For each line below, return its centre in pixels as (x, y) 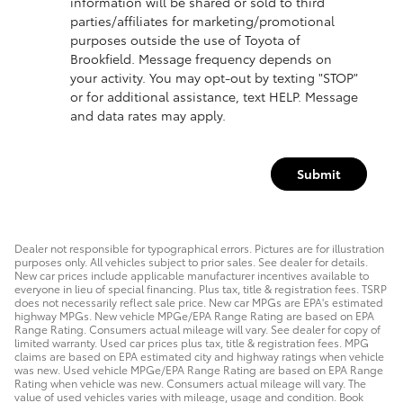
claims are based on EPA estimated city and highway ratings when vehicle (199, 356)
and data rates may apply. (148, 115)
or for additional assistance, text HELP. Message (214, 96)
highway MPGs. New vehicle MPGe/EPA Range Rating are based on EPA (194, 316)
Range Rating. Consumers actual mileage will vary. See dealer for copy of (197, 329)
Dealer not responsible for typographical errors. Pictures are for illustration (199, 248)
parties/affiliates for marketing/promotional (202, 21)
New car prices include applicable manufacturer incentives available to (192, 275)
